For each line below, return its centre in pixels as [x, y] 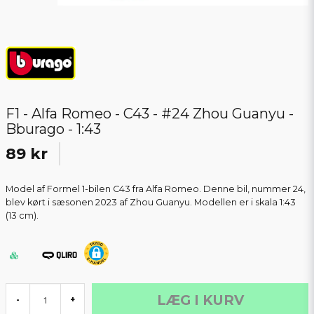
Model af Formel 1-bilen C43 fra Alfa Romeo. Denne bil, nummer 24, [156, 189]
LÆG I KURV [200, 300]
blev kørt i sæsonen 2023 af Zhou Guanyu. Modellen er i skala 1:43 [151, 203]
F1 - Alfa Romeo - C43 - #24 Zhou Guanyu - [150, 114]
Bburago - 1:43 [53, 129]
